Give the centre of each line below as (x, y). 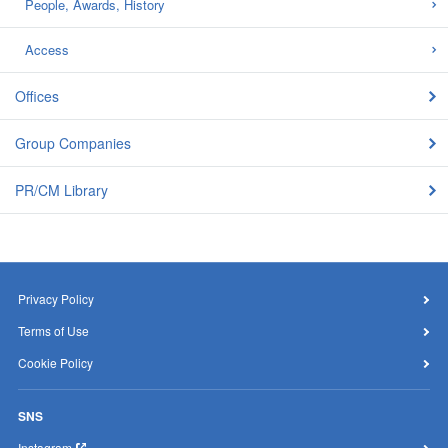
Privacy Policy (56, 299)
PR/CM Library (61, 190)
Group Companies (73, 143)
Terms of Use (53, 331)
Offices (37, 96)
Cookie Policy (55, 363)
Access (47, 50)
